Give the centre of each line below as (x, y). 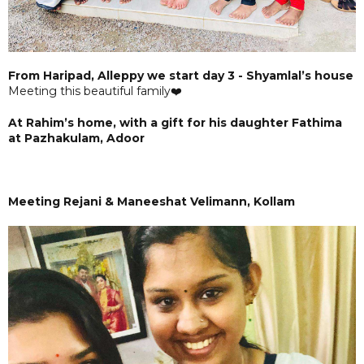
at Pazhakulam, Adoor (76, 138)
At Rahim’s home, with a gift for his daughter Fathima (175, 122)
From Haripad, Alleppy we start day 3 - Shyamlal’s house (181, 75)
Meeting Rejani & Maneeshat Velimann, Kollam (152, 201)
